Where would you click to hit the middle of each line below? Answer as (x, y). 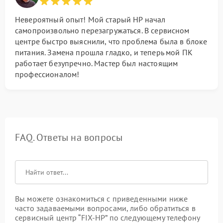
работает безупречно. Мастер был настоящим (97, 63)
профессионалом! (47, 74)
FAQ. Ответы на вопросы (69, 137)
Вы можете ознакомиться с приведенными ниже (102, 199)
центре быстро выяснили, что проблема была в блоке (111, 41)
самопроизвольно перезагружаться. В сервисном (102, 30)
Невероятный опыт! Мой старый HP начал (90, 19)
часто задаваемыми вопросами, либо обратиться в (105, 208)
